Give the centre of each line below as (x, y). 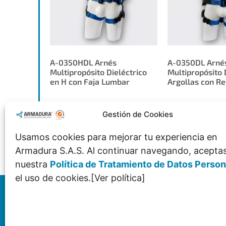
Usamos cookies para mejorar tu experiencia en (116, 137)
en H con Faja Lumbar (90, 82)
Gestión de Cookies (137, 115)
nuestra (33, 164)
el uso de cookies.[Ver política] (80, 178)
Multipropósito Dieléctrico (99, 72)
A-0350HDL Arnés (83, 63)
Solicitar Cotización (104, 136)
